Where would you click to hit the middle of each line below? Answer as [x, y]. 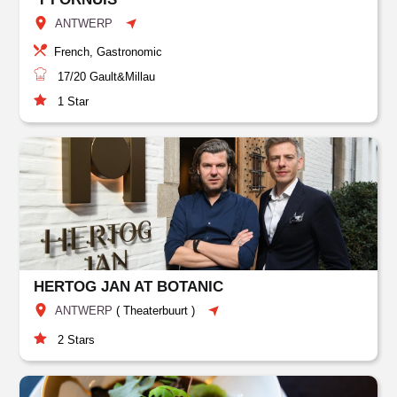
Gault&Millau [121, 77]
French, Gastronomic [109, 52]
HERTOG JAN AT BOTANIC [129, 287]
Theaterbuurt [156, 311]
